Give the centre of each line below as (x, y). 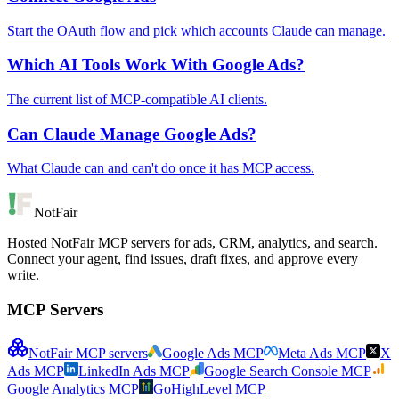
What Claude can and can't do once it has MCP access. (161, 168)
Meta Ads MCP (322, 353)
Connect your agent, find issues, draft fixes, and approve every (183, 259)
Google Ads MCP (213, 353)
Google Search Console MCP (288, 370)
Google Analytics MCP (73, 388)
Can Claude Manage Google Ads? (132, 134)
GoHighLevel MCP (209, 388)
